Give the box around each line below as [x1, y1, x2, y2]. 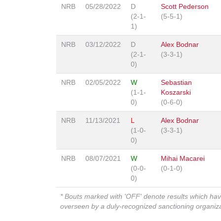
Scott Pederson [161, 2, 209, 11]
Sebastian [161, 78, 192, 87]
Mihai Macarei [161, 154, 205, 163]
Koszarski [161, 88, 191, 97]
